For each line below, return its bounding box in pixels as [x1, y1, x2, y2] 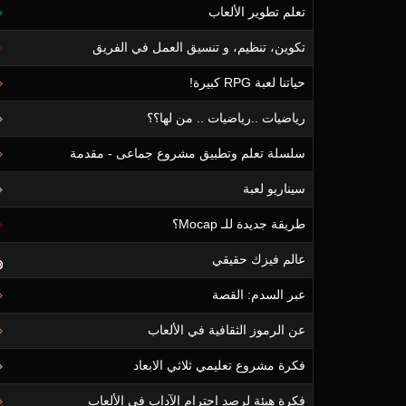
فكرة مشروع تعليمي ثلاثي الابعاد [133, 358, 305, 372]
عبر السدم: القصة [212, 287, 305, 302]
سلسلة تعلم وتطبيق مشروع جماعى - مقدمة [70, 146, 305, 160]
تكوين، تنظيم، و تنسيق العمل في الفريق [92, 40, 305, 54]
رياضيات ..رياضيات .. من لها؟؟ [147, 111, 305, 125]
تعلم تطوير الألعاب [208, 5, 305, 19]
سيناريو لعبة [243, 181, 305, 196]
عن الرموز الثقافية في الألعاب [148, 323, 305, 337]
